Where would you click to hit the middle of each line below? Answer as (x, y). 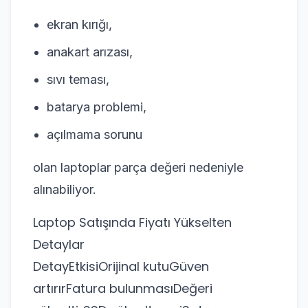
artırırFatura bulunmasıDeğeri (123, 288)
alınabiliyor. (65, 189)
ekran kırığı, (79, 24)
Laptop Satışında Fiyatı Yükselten (132, 222)
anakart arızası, (90, 52)
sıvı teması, (78, 79)
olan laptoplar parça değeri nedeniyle (138, 167)
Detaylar (59, 244)
